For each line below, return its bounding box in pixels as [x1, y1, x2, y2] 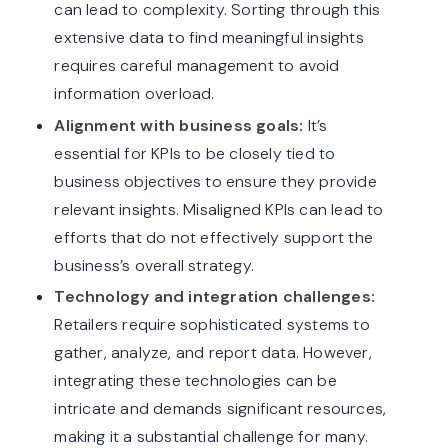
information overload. [54, 83, 215, 105]
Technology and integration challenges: [54, 286, 376, 308]
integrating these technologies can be [54, 370, 337, 392]
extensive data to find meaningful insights [54, 27, 364, 49]
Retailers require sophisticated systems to [54, 314, 370, 336]
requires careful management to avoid [54, 55, 340, 77]
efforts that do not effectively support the [54, 226, 374, 248]
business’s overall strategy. [54, 254, 255, 276]
